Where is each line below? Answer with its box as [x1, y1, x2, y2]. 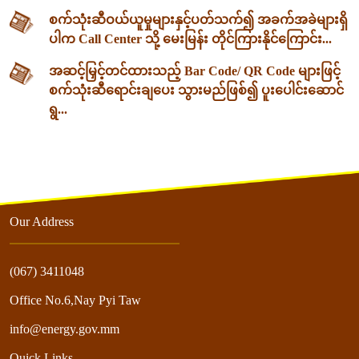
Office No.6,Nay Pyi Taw [10, 292, 141, 307]
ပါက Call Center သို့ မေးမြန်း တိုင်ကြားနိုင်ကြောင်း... [49, 32, 333, 46]
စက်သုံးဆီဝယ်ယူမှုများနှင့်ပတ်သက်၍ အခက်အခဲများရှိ [49, 13, 349, 27]
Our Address [10, 214, 74, 228]
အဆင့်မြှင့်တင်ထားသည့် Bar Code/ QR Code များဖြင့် [49, 64, 341, 79]
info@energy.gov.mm [10, 321, 119, 336]
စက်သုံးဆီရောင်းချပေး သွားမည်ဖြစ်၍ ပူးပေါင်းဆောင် [49, 83, 345, 98]
